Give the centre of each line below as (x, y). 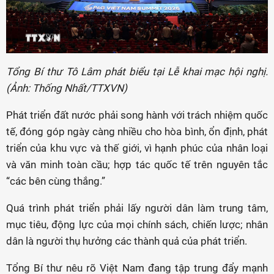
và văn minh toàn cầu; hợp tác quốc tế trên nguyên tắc (137, 165)
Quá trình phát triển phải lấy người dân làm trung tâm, (137, 208)
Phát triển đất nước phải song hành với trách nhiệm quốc (137, 115)
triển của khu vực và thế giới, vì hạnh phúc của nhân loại (137, 148)
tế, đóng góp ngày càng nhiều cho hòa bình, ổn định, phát (137, 132)
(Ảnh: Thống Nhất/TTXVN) (67, 88)
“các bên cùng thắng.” (56, 181)
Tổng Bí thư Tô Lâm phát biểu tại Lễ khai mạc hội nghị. (137, 72)
